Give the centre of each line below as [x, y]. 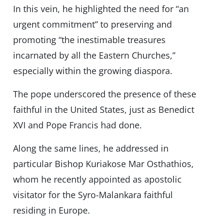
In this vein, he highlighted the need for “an [101, 9]
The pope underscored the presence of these [104, 94]
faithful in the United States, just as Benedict [103, 110]
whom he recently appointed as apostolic [97, 179]
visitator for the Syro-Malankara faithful [93, 195]
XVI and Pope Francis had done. [77, 125]
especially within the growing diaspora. [93, 71]
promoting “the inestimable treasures [89, 40]
